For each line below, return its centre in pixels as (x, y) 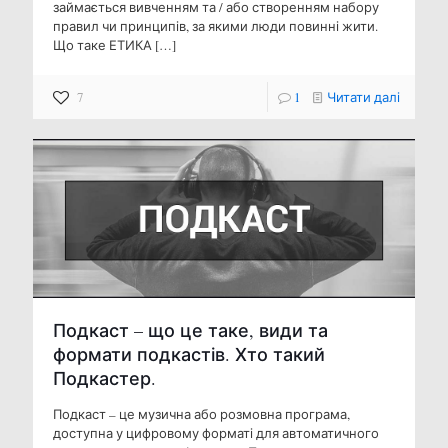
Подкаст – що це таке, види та (190, 329)
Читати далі (363, 96)
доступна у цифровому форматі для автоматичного (216, 432)
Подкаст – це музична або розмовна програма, (201, 413)
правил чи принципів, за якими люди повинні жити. (219, 25)
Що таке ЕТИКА (102, 44)
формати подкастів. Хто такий (189, 353)
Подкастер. (104, 377)
